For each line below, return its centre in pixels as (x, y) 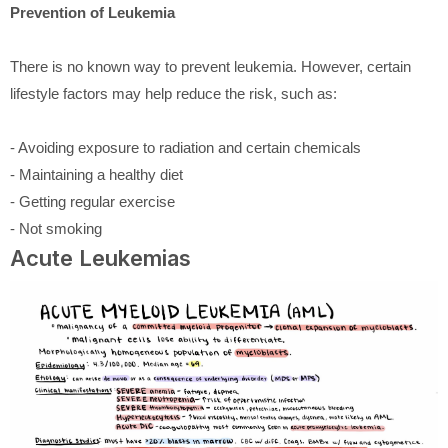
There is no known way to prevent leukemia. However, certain (210, 67)
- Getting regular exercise (92, 202)
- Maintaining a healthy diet (96, 175)
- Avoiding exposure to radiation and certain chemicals (185, 148)
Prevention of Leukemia (92, 13)
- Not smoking (56, 229)
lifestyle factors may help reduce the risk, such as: (173, 94)
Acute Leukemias (100, 258)
